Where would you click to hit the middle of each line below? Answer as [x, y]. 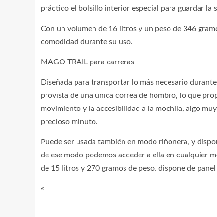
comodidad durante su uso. [87, 42]
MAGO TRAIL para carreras [87, 62]
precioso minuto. [69, 122]
